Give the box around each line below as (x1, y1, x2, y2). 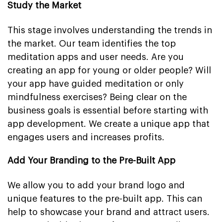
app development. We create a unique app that (7, 119, 210, 128)
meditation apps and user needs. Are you (7, 52, 184, 61)
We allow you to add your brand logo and (7, 180, 185, 190)
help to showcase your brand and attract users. (7, 207, 210, 217)
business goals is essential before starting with (7, 106, 208, 115)
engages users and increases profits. (7, 132, 165, 142)
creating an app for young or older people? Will (7, 65, 211, 75)
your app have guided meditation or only (7, 79, 184, 88)
